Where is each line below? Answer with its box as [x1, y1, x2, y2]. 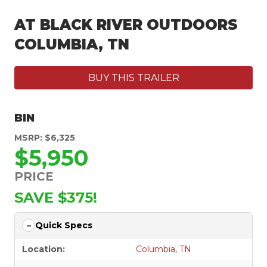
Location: [22, 244, 65, 255]
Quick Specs [35, 220, 92, 231]
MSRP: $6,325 [14, 132, 75, 144]
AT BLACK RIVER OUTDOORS [14, 16, 238, 34]
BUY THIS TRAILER [88, 72, 179, 84]
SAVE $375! [14, 189, 97, 207]
